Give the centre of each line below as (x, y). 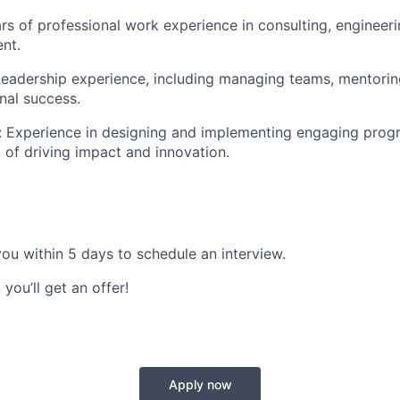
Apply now (200, 385)
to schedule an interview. (200, 254)
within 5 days (68, 254)
